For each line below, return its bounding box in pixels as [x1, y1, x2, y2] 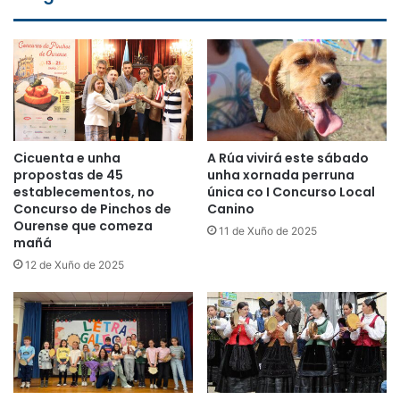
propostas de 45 [13, 165, 123, 184]
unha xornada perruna [207, 165, 354, 184]
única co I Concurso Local [207, 182, 375, 201]
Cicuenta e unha [13, 148, 121, 167]
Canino [207, 199, 254, 218]
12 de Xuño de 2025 [25, 257, 124, 271]
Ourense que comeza [13, 216, 153, 235]
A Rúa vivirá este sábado [207, 148, 369, 167]
